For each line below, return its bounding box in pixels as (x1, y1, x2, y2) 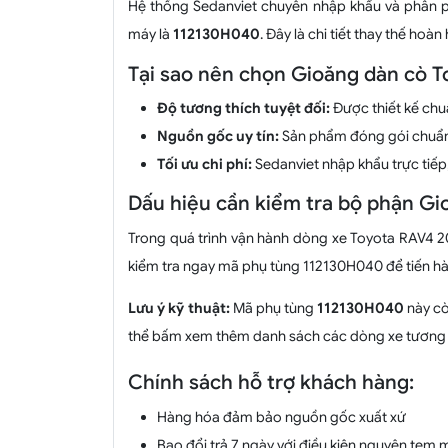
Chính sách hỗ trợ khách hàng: (128, 370, 415, 396)
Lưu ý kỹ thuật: (128, 298, 230, 317)
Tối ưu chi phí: (156, 154, 255, 173)
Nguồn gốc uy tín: (156, 126, 282, 145)
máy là (128, 25, 174, 44)
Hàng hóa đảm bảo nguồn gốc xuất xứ (156, 407, 406, 426)
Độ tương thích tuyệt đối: (156, 98, 333, 117)
